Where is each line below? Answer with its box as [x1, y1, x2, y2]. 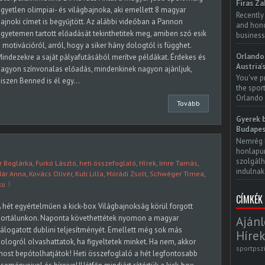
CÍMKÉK [236, 192, 263, 206]
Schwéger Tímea [150, 169, 204, 178]
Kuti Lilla [75, 169, 104, 178]
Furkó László [35, 159, 76, 167]
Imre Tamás [159, 159, 198, 167]
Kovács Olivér [29, 169, 72, 178]
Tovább [177, 99, 200, 108]
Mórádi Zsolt [106, 169, 147, 178]
